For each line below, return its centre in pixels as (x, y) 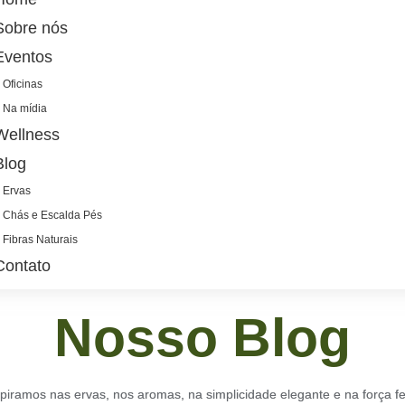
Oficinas (23, 84)
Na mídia (25, 108)
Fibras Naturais (41, 240)
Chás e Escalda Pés (53, 215)
